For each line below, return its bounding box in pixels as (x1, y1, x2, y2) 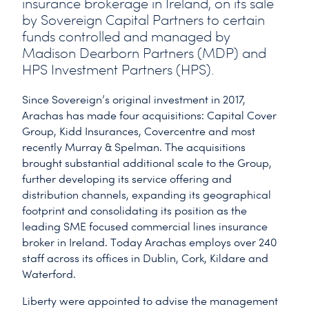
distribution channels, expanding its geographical (22, 188, 271, 201)
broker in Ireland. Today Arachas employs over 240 (22, 235, 277, 249)
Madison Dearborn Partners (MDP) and (22, 44, 266, 61)
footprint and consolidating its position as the (22, 203, 247, 217)
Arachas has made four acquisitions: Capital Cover (22, 108, 277, 122)
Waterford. (22, 267, 76, 281)
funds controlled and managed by (22, 28, 230, 45)
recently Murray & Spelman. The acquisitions (22, 140, 246, 154)
